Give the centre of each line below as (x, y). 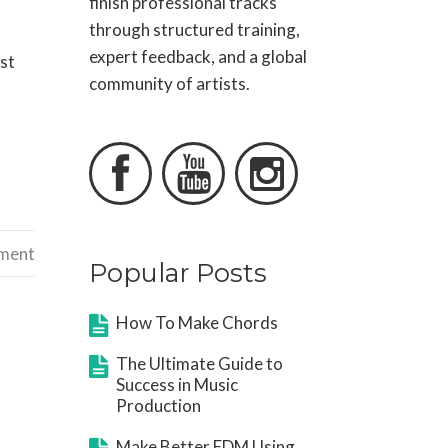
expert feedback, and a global (198, 56)
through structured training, (195, 29)
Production (159, 405)
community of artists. (170, 83)
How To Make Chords (197, 322)
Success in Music (177, 384)
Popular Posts (178, 272)
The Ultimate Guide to (200, 363)
